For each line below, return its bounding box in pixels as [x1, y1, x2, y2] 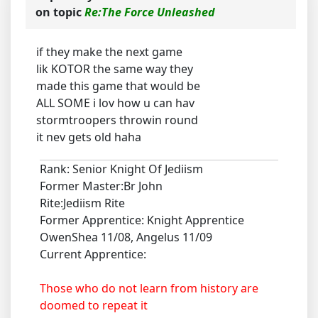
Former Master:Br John [40, 177, 163, 194]
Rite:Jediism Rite [40, 194, 125, 211]
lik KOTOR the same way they [36, 60, 193, 77]
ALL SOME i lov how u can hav [36, 94, 194, 111]
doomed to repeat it [40, 297, 148, 313]
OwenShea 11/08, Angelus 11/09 [40, 229, 212, 245]
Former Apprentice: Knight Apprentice [40, 212, 244, 228]
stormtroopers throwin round [36, 111, 198, 128]
